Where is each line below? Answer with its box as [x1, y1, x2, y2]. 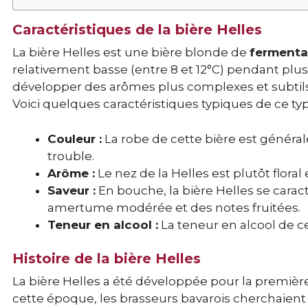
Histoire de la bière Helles [12, 250, 201, 267]
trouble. [47, 148, 94, 163]
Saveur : [47, 183, 96, 197]
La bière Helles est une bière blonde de [12, 45, 250, 60]
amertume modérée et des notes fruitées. [47, 200, 300, 214]
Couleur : [47, 131, 102, 146]
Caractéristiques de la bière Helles [12, 21, 262, 38]
